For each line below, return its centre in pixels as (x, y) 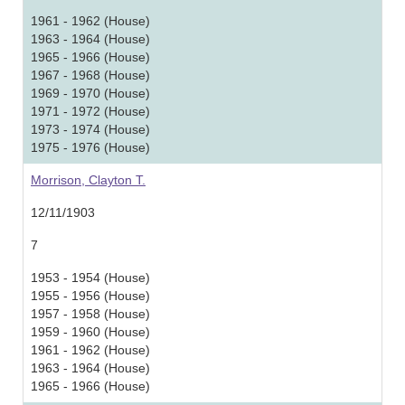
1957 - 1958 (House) (90, 314)
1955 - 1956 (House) (90, 296)
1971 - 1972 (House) (90, 111)
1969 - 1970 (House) (90, 93)
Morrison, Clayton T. (88, 180)
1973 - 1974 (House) (90, 129)
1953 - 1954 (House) (90, 278)
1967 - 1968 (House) (90, 75)
